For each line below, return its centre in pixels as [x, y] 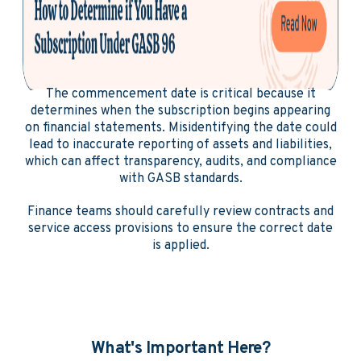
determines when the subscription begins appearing [180, 111]
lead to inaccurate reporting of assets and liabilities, [180, 145]
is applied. [180, 246]
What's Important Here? [180, 349]
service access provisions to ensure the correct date [180, 229]
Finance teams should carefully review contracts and [180, 212]
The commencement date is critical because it [180, 94]
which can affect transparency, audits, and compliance [180, 162]
